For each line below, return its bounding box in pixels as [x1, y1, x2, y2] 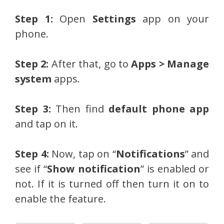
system [15, 72, 54, 86]
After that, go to [48, 57, 131, 71]
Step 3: [15, 102, 51, 116]
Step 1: [15, 12, 53, 26]
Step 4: [15, 147, 49, 161]
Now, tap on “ [48, 147, 116, 161]
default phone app [108, 102, 209, 116]
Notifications [115, 147, 185, 161]
